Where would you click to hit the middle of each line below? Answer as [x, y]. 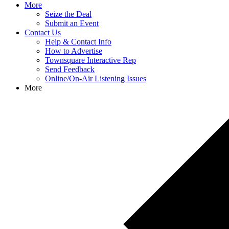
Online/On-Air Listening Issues [96, 78]
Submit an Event [72, 23]
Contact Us [43, 32]
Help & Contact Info [78, 42]
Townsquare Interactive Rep [90, 60]
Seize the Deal [68, 14]
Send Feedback [70, 69]
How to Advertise [74, 51]
